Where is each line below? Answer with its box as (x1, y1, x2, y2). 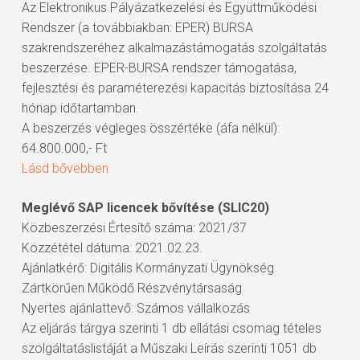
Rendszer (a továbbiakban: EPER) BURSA (21, 20, 253, 35)
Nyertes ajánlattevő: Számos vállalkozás (21, 301, 250, 316)
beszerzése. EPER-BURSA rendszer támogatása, (21, 60, 297, 76)
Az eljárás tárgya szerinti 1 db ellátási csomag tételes (21, 321, 321, 336)
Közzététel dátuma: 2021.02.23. (21, 240, 202, 256)
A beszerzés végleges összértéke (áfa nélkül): (21, 121, 280, 136)
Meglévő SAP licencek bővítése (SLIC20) (21, 200, 269, 215)
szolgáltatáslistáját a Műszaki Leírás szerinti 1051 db (21, 341, 317, 356)
